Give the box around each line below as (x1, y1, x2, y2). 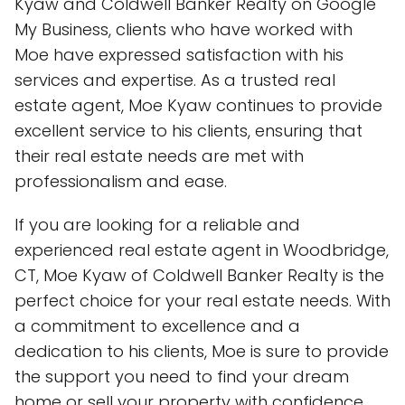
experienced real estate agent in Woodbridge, (14, 239, 389, 261)
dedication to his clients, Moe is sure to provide (14, 340, 389, 363)
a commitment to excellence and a (14, 315, 300, 337)
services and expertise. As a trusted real (14, 69, 335, 91)
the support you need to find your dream (14, 365, 349, 388)
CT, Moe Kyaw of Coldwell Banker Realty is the (14, 264, 384, 287)
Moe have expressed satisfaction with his (14, 43, 344, 66)
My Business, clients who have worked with (14, 18, 353, 41)
